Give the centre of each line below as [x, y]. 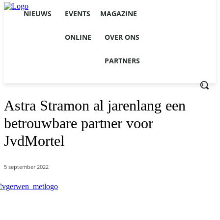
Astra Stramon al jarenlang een [95, 106]
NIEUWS [38, 14]
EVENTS [78, 14]
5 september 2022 [26, 167]
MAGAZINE [119, 14]
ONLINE [78, 37]
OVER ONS [122, 37]
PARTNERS [122, 61]
